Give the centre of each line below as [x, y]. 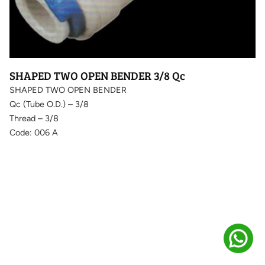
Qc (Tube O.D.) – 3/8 [49, 104]
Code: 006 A [34, 133]
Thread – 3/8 [34, 119]
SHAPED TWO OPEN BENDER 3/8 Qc [97, 75]
